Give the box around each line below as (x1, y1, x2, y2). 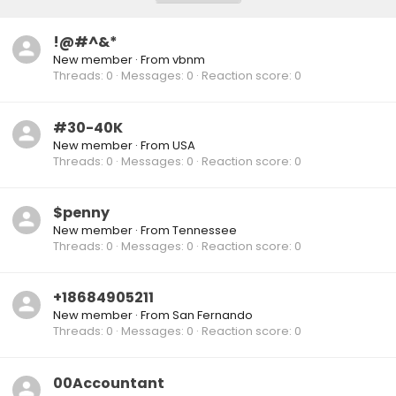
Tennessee (172, 221, 237, 239)
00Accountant (53, 372, 164, 393)
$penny (53, 202, 110, 223)
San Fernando (172, 307, 253, 324)
